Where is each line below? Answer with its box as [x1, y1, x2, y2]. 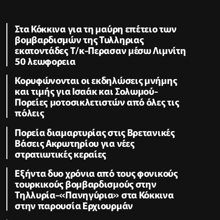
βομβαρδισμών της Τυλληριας [15, 32, 144, 46]
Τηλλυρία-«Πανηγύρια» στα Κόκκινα [15, 188, 174, 201]
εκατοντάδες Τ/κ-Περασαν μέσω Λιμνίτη [15, 43, 186, 56]
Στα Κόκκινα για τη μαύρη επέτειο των [15, 21, 177, 35]
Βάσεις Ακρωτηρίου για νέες [15, 136, 135, 149]
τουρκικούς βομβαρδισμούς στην [15, 177, 157, 191]
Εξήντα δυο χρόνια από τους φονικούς [15, 166, 178, 180]
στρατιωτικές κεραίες [15, 146, 107, 160]
